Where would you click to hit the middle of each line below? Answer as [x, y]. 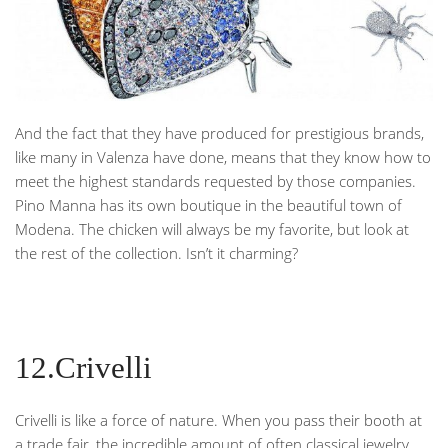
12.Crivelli [83, 368]
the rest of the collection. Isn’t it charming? [156, 253]
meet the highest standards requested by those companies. [215, 181]
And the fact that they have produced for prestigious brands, [219, 133]
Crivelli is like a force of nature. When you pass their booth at [218, 420]
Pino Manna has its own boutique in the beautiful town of [208, 205]
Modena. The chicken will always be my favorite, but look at [212, 229]
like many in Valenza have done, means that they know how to [223, 157]
